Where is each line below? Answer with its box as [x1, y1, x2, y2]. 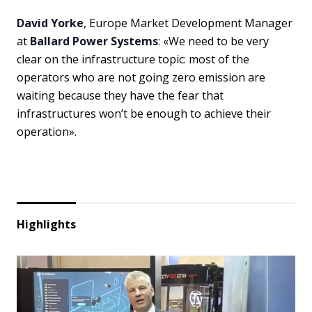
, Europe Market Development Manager [84, 15, 292, 31]
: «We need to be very [158, 33, 269, 49]
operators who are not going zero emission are [17, 70, 265, 85]
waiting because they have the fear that [17, 88, 224, 103]
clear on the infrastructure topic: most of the [17, 52, 249, 67]
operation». [17, 124, 77, 139]
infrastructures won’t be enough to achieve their [17, 106, 271, 121]
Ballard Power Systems [30, 33, 158, 49]
